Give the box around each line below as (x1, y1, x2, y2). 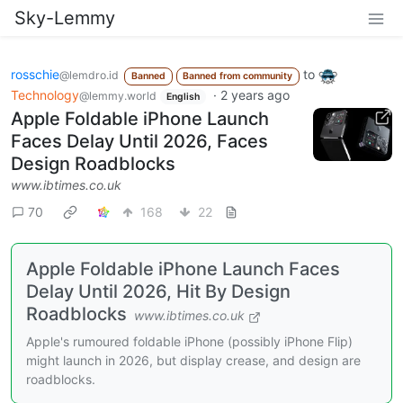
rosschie (11, 67, 59, 82)
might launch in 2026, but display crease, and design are (26, 353, 361, 369)
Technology (11, 86, 79, 103)
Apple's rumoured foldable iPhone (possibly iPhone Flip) (26, 334, 353, 350)
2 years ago (219, 86, 290, 103)
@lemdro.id (59, 68, 119, 82)
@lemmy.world (79, 88, 157, 103)
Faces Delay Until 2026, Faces (11, 130, 268, 153)
